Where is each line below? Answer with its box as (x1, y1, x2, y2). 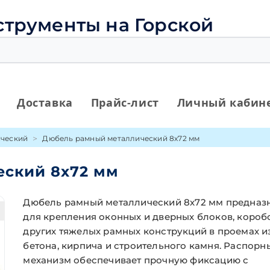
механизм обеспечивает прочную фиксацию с (23, 254, 249, 266)
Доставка (17, 95, 73, 110)
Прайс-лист (90, 95, 159, 110)
